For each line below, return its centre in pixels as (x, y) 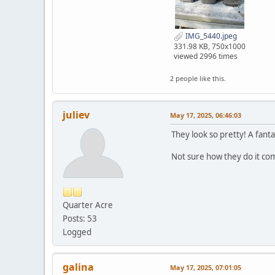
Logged (77, 232)
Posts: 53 (80, 218)
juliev (76, 114)
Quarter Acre (88, 205)
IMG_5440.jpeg (210, 36)
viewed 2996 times (206, 56)
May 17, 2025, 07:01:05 (206, 267)
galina (78, 267)
